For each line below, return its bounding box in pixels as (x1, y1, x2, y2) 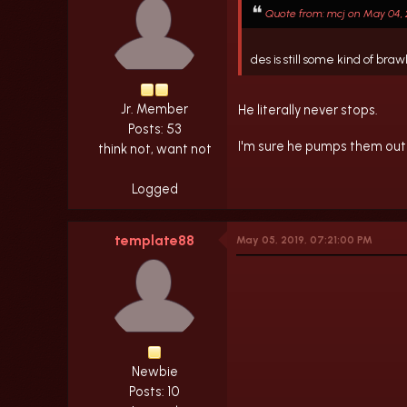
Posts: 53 (127, 120, 182, 137)
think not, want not (97, 140, 212, 157)
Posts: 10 (129, 382, 180, 400)
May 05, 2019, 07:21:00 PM (236, 233, 372, 246)
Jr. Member (121, 100, 188, 117)
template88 (114, 231, 194, 249)
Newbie (131, 362, 178, 380)
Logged (131, 180, 178, 197)
